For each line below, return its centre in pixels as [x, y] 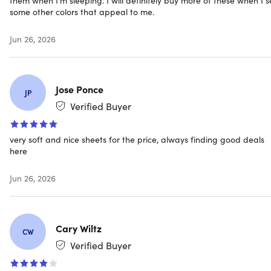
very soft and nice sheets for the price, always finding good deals [137, 139]
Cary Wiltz [79, 228]
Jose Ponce [80, 89]
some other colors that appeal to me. [82, 11]
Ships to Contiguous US [77, 41]
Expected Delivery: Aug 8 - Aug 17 [101, 55]
